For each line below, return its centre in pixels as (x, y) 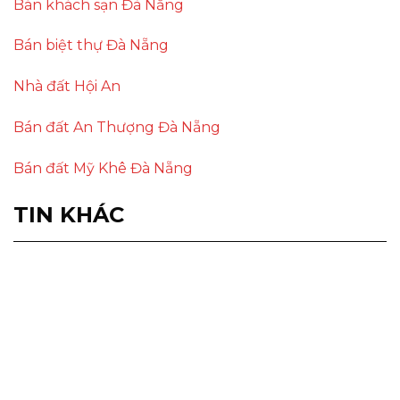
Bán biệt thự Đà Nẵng (91, 46)
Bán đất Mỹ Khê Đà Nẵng (103, 168)
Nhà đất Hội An (67, 87)
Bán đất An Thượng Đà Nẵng (117, 127)
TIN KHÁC (69, 214)
